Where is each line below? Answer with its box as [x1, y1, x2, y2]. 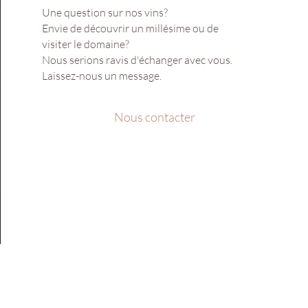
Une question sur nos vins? [42, 5, 170, 19]
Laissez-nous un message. [42, 68, 162, 82]
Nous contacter [114, 109, 196, 124]
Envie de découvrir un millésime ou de [42, 21, 219, 35]
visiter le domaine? [42, 36, 130, 51]
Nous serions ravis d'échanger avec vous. [42, 52, 233, 67]
